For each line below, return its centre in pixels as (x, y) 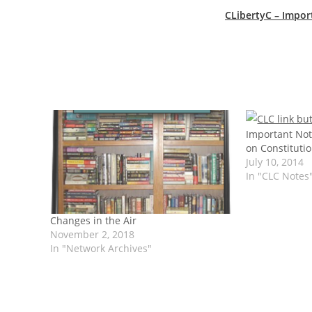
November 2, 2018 (92, 235)
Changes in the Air (93, 221)
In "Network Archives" (101, 249)
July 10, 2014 (275, 162)
